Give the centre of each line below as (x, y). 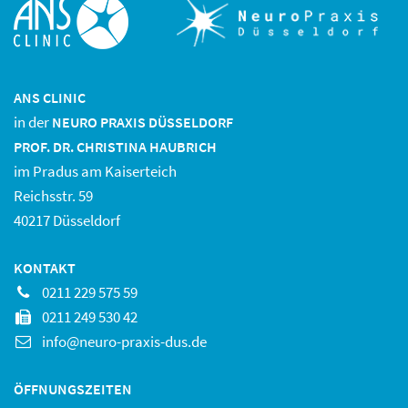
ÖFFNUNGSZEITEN (73, 389)
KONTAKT (45, 268)
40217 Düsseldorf (67, 220)
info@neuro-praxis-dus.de (124, 342)
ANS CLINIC (50, 97)
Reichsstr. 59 (53, 196)
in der (33, 122)
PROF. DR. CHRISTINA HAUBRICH (115, 147)
